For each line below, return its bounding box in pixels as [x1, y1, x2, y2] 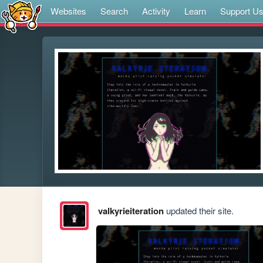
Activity [142, 5, 170, 17]
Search [100, 5, 128, 17]
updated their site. [163, 204, 234, 217]
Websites [50, 5, 86, 17]
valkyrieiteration [97, 204, 164, 218]
